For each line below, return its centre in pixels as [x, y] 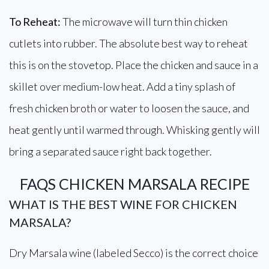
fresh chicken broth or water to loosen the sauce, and [129, 108]
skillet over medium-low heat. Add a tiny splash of [122, 86]
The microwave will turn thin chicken [144, 22]
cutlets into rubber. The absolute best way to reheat [128, 43]
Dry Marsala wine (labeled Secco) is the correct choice [134, 253]
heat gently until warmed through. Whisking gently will [134, 130]
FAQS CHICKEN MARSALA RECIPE [134, 184]
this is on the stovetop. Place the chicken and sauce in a [134, 65]
